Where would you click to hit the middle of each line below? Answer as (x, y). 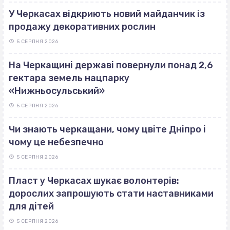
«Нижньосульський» (57, 91)
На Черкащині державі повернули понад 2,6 (111, 65)
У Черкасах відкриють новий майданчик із (107, 14)
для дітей (31, 207)
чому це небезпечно (56, 142)
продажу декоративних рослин (82, 27)
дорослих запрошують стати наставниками (111, 194)
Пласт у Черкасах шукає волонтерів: (94, 181)
